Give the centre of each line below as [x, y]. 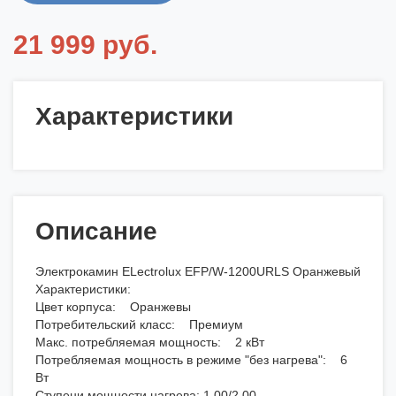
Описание [96, 232]
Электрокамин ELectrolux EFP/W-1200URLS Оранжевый [198, 272]
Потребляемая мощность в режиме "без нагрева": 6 [191, 360]
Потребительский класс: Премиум [139, 325]
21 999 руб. [85, 45]
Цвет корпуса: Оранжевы [113, 307]
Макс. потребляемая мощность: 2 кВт [150, 343]
